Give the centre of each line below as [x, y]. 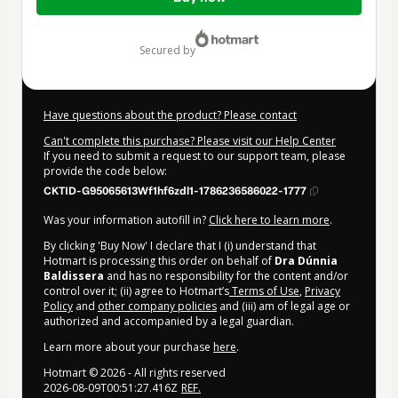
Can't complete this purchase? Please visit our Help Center [190, 141]
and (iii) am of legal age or [283, 306]
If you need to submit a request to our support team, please [195, 156]
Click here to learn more [269, 220]
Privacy [322, 291]
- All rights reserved [175, 373]
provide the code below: [105, 171]
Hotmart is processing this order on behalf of [159, 261]
